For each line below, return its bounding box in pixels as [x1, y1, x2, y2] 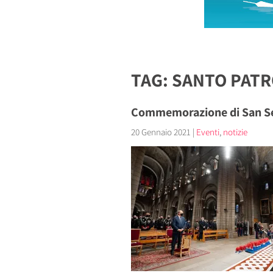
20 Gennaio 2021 [130, 126, 191, 138]
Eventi [196, 126, 219, 138]
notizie [222, 126, 247, 138]
